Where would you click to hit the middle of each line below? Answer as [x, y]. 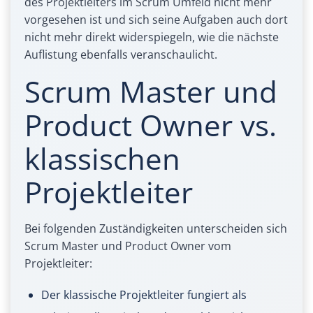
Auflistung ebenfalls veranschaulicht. [121, 55]
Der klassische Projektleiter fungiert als [144, 295]
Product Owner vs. [151, 125]
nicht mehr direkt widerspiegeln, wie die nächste [152, 37]
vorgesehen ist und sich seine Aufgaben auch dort [156, 20]
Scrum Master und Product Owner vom [128, 246]
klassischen [102, 159]
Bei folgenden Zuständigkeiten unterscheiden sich [156, 229]
